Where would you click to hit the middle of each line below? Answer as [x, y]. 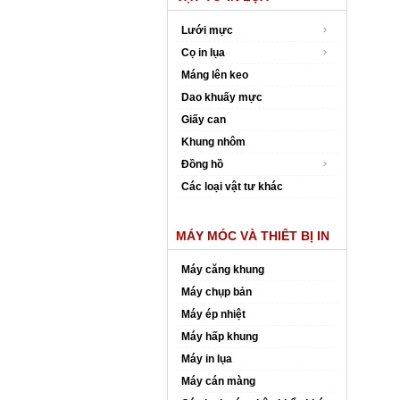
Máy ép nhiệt [213, 314]
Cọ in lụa [203, 53]
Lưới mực [207, 30]
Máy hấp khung [220, 337]
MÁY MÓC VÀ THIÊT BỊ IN [253, 236]
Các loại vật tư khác [232, 187]
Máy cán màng [218, 381]
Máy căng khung [223, 270]
